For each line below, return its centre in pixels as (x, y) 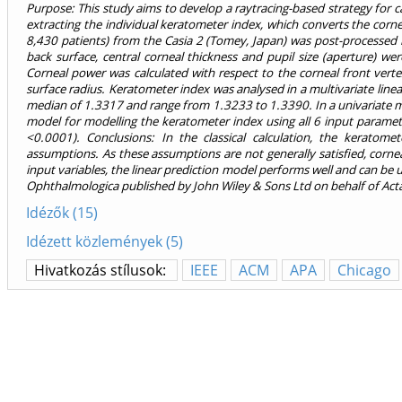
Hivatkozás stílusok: (102, 271)
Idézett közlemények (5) (105, 242)
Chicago (364, 271)
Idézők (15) (62, 213)
